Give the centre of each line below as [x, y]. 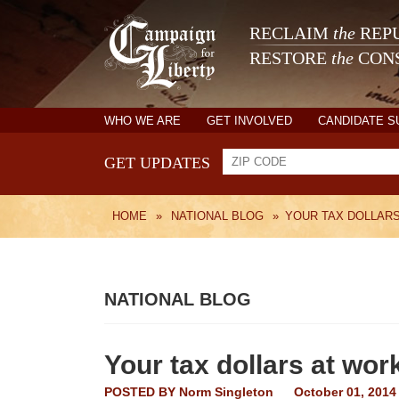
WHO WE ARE [142, 121]
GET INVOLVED [249, 121]
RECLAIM [291, 33]
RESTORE [290, 58]
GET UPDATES [157, 163]
